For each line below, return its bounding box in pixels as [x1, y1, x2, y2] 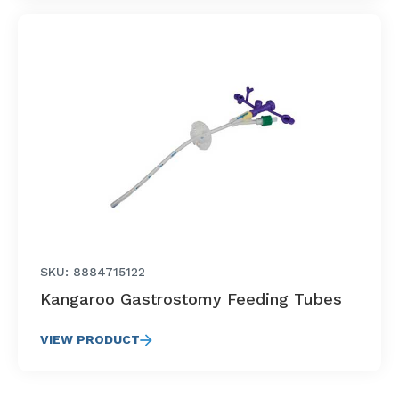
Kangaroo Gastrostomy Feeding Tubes [40, 289, 342, 308]
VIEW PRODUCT [40, 332, 140, 346]
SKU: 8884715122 [40, 265, 145, 279]
